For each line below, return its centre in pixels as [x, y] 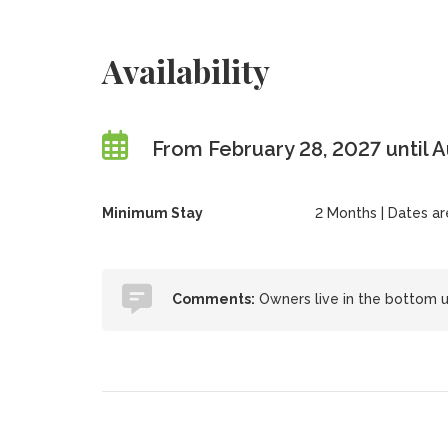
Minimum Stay [152, 213]
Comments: [213, 299]
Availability [185, 70]
